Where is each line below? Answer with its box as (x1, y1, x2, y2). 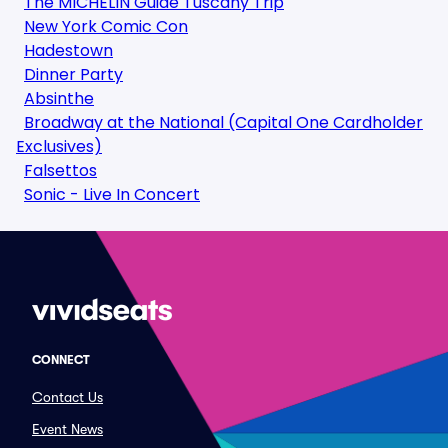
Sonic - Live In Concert (24, 183, 200, 206)
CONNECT (32, 353, 90, 367)
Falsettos (24, 159, 97, 182)
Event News (32, 421, 103, 437)
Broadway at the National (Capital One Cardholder (24, 111, 423, 134)
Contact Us (32, 389, 103, 405)
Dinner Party (24, 63, 123, 86)
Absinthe (24, 87, 94, 110)
